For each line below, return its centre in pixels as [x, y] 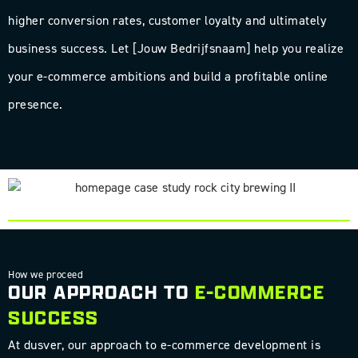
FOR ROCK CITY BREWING [174, 212]
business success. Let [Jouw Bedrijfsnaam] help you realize [176, 48]
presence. [36, 104]
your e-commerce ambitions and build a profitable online [168, 76]
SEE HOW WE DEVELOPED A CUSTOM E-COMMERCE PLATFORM [174, 202]
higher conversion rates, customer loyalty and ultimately [167, 20]
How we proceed [46, 275]
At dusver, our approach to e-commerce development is [164, 345]
